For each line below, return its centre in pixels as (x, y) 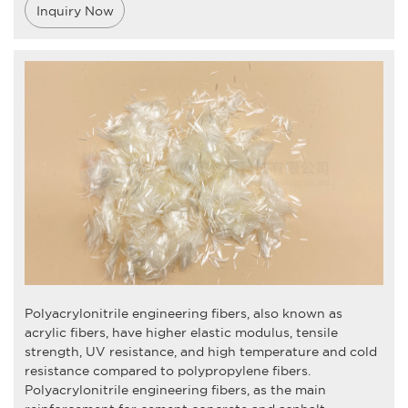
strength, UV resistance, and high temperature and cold (200, 351)
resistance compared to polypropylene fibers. (167, 370)
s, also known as (291, 313)
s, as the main (283, 389)
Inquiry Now (75, 11)
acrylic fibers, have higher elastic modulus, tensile (181, 332)
